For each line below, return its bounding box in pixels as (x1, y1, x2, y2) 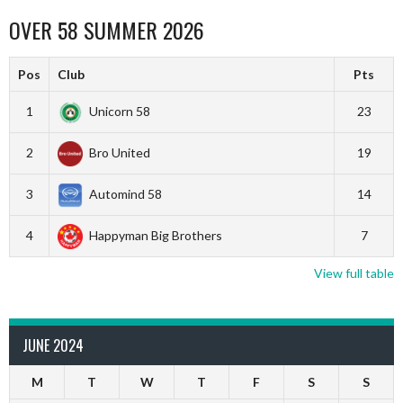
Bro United (88, 144, 150, 160)
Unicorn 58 (88, 103, 150, 119)
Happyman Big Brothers (88, 227, 222, 243)
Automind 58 (88, 185, 162, 201)
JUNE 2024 (22, 334, 84, 356)
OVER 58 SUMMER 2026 (9, 13, 204, 46)
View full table (314, 264, 394, 281)
